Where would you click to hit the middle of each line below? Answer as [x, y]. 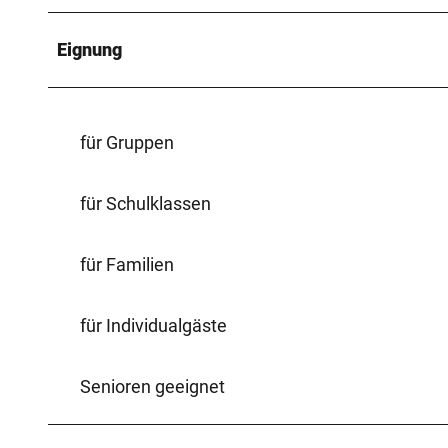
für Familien [127, 264]
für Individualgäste [153, 325]
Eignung [89, 49]
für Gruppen [127, 142]
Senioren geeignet [152, 386]
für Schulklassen [145, 203]
